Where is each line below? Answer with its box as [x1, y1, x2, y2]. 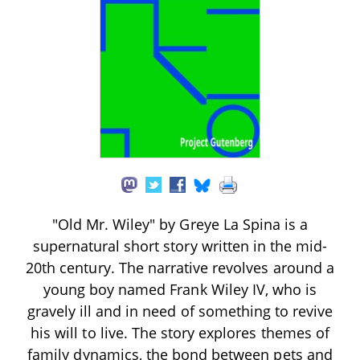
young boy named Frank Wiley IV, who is [43, 279, 317, 299]
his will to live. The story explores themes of [31, 322, 329, 342]
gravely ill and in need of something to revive [27, 301, 333, 321]
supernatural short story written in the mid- [32, 235, 328, 256]
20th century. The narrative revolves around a [26, 257, 334, 277]
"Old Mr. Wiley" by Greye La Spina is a [51, 214, 309, 234]
